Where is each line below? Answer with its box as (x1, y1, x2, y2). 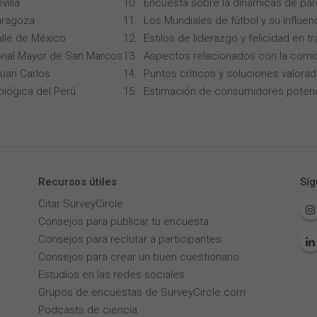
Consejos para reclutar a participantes (38, 233, 221, 246)
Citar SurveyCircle (38, 197, 123, 210)
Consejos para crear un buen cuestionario (38, 250, 239, 263)
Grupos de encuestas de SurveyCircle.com (38, 286, 246, 299)
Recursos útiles (38, 175, 117, 188)
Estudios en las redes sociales (38, 268, 185, 281)
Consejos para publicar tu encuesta (38, 215, 209, 228)
